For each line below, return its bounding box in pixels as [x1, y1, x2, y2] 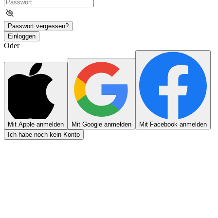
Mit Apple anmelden [8, 120, 64, 128]
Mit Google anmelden [72, 120, 131, 128]
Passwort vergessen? [8, 22, 69, 30]
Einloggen [8, 32, 36, 40]
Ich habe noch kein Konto [8, 130, 80, 138]
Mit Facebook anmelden [139, 120, 207, 128]
